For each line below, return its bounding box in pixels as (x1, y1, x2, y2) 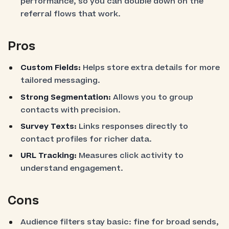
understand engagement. (20, 163, 124, 174)
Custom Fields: (20, 62, 83, 74)
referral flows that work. (20, 9, 121, 20)
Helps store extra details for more (83, 62, 220, 74)
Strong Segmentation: (20, 91, 113, 103)
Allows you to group (113, 91, 194, 103)
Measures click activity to (77, 150, 184, 162)
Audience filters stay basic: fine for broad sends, (20, 217, 219, 228)
